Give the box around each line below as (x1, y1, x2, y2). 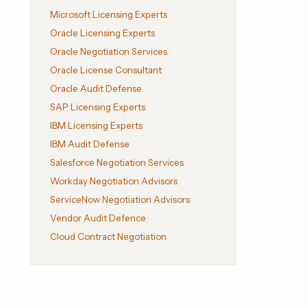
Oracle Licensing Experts (50, 27, 155, 39)
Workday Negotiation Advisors (50, 175, 177, 187)
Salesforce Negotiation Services (50, 157, 184, 169)
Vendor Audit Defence (50, 212, 146, 224)
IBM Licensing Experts (50, 120, 143, 132)
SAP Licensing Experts (50, 101, 145, 113)
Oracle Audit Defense (50, 83, 142, 95)
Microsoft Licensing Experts (50, 9, 167, 21)
